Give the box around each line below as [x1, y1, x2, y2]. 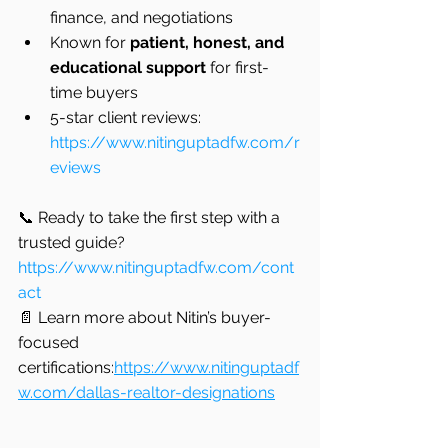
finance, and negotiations [50, 8, 233, 28]
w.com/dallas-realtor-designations [18, 383, 275, 403]
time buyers [50, 83, 138, 103]
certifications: [18, 358, 114, 378]
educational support [50, 58, 206, 78]
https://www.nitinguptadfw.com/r [50, 133, 300, 153]
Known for [50, 33, 130, 53]
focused [18, 333, 83, 353]
